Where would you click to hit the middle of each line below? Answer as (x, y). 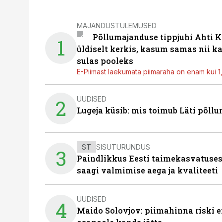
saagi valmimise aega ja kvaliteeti (147, 170)
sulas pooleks (105, 61)
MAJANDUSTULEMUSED (117, 25)
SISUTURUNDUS (123, 147)
